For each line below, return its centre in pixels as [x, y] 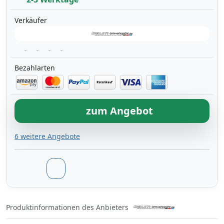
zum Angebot [118, 111]
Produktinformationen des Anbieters [67, 207]
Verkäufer [31, 20]
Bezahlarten [35, 67]
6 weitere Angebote [47, 136]
